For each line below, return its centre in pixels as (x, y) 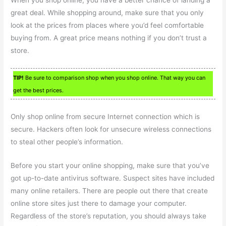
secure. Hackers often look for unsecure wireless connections (111, 129)
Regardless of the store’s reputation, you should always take (109, 216)
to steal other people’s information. (67, 142)
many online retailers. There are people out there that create (109, 190)
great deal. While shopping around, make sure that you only (107, 12)
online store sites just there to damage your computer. (99, 203)
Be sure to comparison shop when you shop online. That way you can (115, 77)
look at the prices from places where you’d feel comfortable (107, 25)
